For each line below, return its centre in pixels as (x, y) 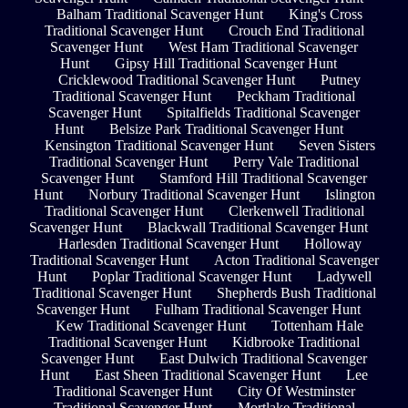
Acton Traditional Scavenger (296, 260)
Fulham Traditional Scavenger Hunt (258, 310)
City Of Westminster (296, 392)
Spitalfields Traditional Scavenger (263, 113)
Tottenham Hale (317, 326)
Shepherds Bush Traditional (296, 293)
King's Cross (326, 15)
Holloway (332, 244)
